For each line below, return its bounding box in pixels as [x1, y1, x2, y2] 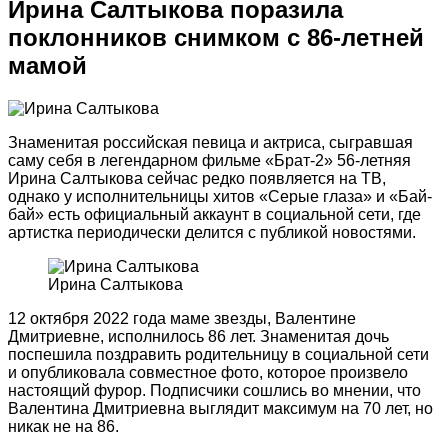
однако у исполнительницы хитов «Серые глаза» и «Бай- [8, 187, 432, 205]
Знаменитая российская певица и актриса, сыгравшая [8, 133, 413, 151]
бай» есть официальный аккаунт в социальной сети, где [8, 205, 421, 223]
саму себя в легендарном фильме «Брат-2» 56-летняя [8, 151, 411, 169]
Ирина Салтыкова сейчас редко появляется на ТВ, [8, 169, 386, 187]
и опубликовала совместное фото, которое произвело [8, 363, 408, 381]
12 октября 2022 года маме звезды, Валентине [8, 309, 356, 327]
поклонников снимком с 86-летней [8, 23, 424, 51]
